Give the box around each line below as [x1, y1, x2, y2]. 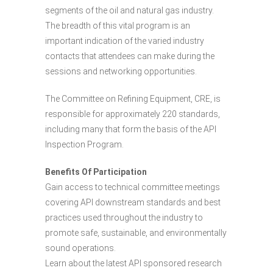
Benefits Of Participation [45, 166, 147, 177]
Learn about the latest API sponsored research [45, 258, 222, 268]
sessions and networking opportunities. [45, 66, 197, 76]
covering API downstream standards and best [45, 197, 221, 207]
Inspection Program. [45, 139, 124, 149]
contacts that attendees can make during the [45, 51, 214, 61]
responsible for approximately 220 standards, [45, 108, 220, 119]
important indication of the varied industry [45, 35, 204, 46]
